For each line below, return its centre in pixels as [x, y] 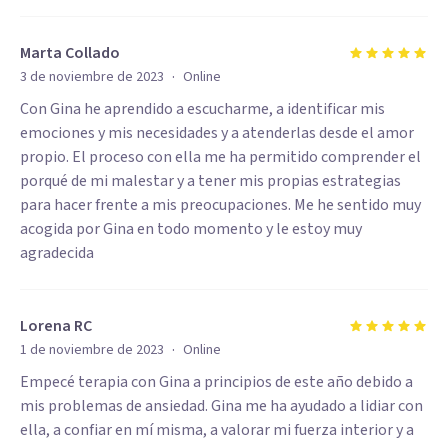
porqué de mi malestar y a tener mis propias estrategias [210, 181]
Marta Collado [70, 53]
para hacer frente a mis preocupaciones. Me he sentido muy [220, 205]
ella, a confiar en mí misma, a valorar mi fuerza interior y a [217, 430]
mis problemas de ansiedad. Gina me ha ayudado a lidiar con [221, 406]
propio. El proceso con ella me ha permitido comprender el [220, 157]
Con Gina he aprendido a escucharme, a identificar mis [202, 109]
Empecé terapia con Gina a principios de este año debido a [216, 382]
